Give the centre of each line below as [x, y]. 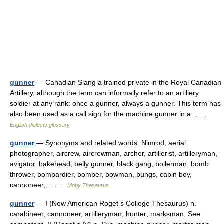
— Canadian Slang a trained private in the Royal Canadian [128, 82]
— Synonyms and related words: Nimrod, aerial [110, 143]
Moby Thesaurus [88, 185]
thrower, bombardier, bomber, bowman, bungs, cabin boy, [101, 174]
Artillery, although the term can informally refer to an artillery [104, 93]
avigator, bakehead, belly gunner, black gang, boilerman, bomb [109, 164]
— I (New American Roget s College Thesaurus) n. [115, 203]
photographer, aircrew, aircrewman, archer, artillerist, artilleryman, [114, 153]
